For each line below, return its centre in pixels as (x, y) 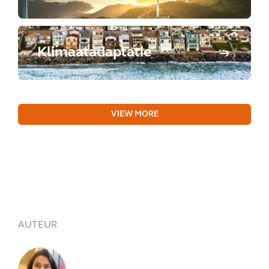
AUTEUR (38, 225)
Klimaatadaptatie (94, 53)
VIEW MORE (134, 114)
